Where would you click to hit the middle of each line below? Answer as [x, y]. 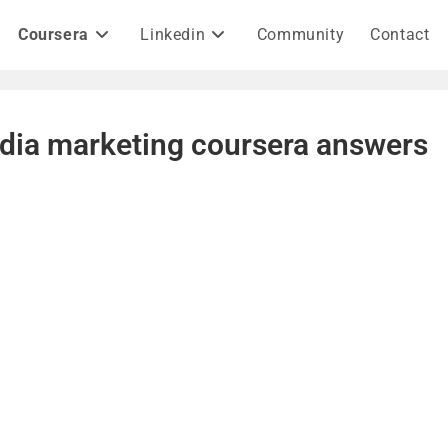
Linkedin [173, 34]
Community [300, 34]
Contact [400, 34]
